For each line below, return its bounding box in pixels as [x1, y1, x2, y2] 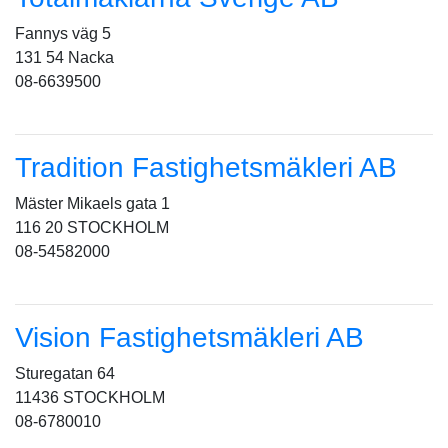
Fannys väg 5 [15, 25, 111, 42]
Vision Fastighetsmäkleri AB [15, 322, 364, 353]
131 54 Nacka [15, 49, 114, 66]
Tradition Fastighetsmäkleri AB [15, 152, 397, 183]
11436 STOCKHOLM [15, 389, 165, 406]
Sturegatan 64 [15, 365, 115, 382]
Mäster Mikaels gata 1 [15, 195, 170, 212]
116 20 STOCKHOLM [15, 219, 169, 236]
